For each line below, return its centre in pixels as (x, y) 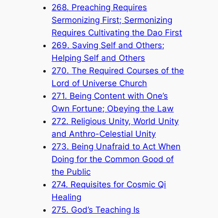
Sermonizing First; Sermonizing (112, 20)
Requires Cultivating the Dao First (117, 32)
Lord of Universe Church (100, 83)
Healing (67, 197)
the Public (71, 172)
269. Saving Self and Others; (108, 45)
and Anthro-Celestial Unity (104, 134)
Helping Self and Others (99, 58)
